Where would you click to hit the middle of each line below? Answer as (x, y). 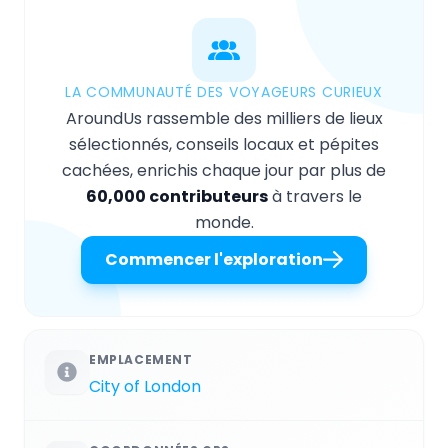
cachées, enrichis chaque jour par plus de (224, 171)
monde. (224, 223)
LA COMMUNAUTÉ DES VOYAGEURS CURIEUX (224, 92)
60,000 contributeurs (177, 197)
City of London (145, 387)
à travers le (315, 197)
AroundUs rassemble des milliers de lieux (224, 119)
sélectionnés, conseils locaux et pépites (224, 145)
